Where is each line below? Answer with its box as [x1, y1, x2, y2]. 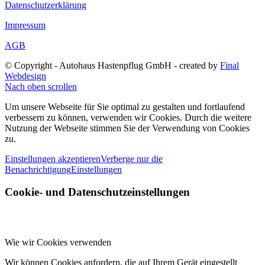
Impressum [5, 20, 46, 30]
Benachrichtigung [5, 164, 71, 174]
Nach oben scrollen [5, 81, 77, 92]
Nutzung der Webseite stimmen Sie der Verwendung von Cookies [5, 122, 250, 133]
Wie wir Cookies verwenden [5, 237, 111, 248]
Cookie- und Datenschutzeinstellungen [5, 186, 190, 199]
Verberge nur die [101, 153, 163, 164]
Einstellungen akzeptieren [5, 153, 101, 164]
